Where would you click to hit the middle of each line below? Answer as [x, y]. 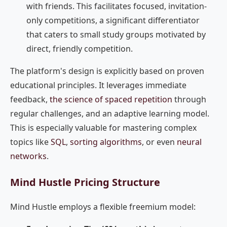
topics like [30, 142]
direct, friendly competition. [80, 49]
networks [28, 156]
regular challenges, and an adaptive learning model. [110, 113]
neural [189, 142]
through [189, 99]
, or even [159, 142]
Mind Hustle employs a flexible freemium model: [103, 207]
